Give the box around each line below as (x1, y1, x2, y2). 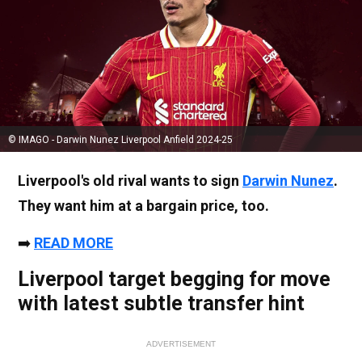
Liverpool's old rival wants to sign (18, 172, 242, 190)
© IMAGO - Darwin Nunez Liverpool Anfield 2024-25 (8, 134, 233, 146)
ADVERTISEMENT (146, 339, 216, 349)
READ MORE (34, 234, 113, 252)
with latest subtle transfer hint (18, 292, 305, 316)
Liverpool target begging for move (18, 267, 330, 292)
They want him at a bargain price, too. (18, 197, 269, 215)
